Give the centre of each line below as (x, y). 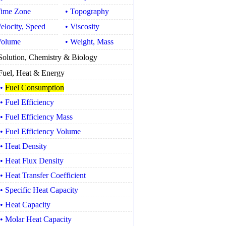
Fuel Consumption (35, 88)
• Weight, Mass (89, 42)
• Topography (87, 11)
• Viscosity (82, 26)
